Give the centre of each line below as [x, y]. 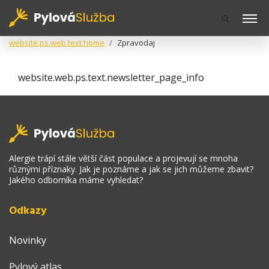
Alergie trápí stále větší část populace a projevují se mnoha [123, 158]
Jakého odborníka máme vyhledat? [76, 180]
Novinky [28, 240]
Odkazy [28, 211]
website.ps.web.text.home [57, 43]
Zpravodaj [136, 43]
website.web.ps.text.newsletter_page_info [111, 77]
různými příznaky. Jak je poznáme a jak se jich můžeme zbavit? [131, 169]
